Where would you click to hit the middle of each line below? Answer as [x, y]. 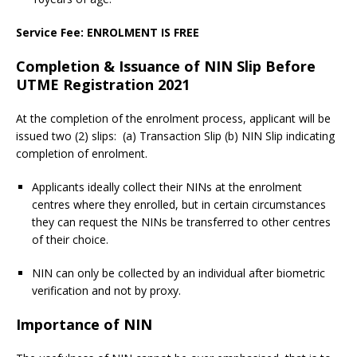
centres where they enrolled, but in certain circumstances [179, 205]
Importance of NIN [84, 325]
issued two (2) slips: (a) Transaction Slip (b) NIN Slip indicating [175, 136]
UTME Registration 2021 [103, 85]
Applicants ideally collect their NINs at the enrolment [167, 187]
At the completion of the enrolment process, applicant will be [173, 119]
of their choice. [70, 240]
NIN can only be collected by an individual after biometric [178, 273]
